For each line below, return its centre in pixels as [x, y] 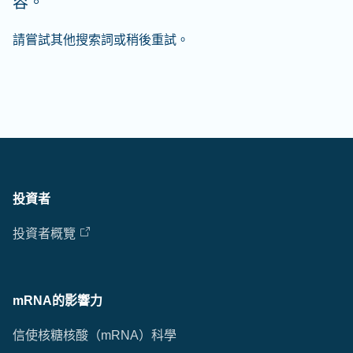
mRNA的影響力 [58, 301]
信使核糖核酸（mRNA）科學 [95, 335]
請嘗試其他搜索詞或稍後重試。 [101, 40]
